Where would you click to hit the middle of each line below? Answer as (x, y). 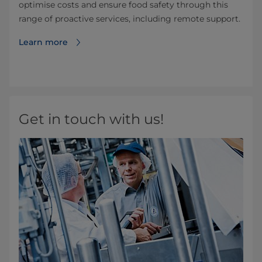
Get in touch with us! (91, 119)
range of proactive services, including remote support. (130, 19)
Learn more (43, 42)
